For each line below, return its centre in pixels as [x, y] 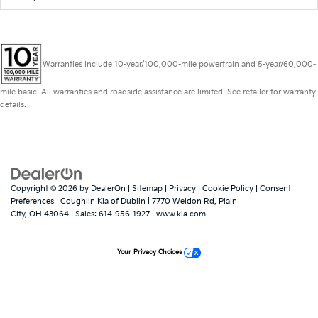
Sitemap [147, 188]
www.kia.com [181, 214]
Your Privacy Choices [150, 253]
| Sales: [84, 214]
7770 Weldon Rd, [183, 201]
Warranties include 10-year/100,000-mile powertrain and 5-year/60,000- [179, 64]
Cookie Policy [228, 188]
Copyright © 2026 [45, 188]
